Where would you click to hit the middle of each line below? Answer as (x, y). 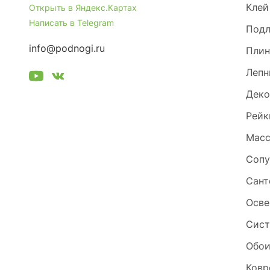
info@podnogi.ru (67, 48)
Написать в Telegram (71, 23)
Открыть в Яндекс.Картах (83, 8)
